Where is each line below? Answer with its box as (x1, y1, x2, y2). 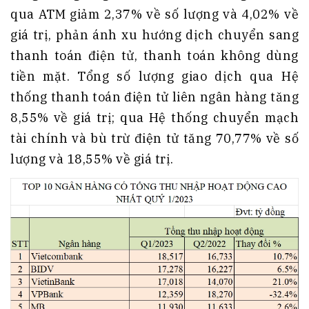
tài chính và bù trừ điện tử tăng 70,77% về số (10, 130, 299, 147)
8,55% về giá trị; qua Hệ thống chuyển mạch (10, 110, 299, 126)
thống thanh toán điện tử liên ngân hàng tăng (10, 89, 299, 106)
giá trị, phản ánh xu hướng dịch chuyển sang (10, 27, 299, 43)
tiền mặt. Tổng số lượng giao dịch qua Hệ (10, 68, 299, 85)
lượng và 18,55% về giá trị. (10, 151, 174, 168)
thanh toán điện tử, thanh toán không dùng (10, 48, 299, 64)
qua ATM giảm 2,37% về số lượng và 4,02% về (10, 6, 299, 23)
